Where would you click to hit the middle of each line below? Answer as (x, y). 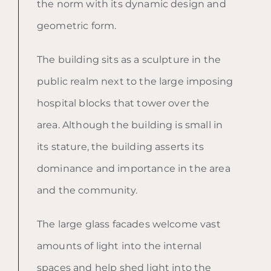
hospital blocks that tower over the (123, 103)
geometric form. (77, 25)
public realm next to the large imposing (135, 81)
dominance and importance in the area (134, 168)
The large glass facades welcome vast (129, 224)
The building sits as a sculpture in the (129, 59)
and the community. (87, 190)
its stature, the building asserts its (120, 146)
